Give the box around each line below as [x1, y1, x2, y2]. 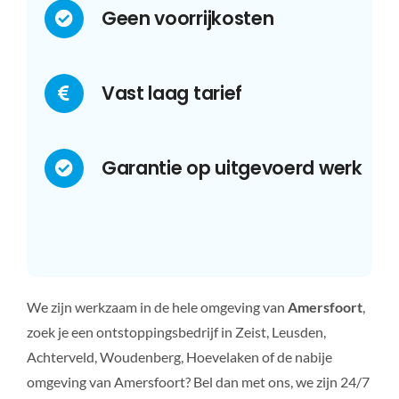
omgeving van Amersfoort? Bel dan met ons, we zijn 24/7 [26, 373, 370, 391]
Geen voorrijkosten [101, 5, 274, 32]
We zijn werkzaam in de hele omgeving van [26, 298, 288, 316]
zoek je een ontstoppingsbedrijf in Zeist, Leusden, [26, 323, 326, 341]
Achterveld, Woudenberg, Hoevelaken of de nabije [26, 348, 332, 366]
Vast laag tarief [101, 80, 243, 107]
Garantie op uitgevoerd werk [101, 155, 362, 182]
